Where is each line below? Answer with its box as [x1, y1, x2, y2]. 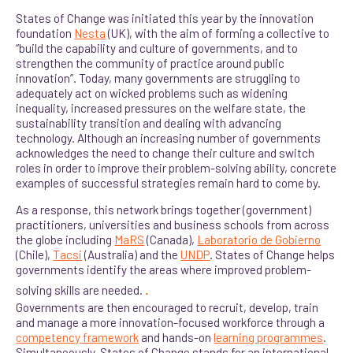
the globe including [16, 232, 115, 247]
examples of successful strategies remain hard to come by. [16, 175, 321, 190]
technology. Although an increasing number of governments [16, 130, 321, 145]
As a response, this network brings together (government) [16, 203, 312, 217]
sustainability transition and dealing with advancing [16, 115, 282, 130]
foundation [16, 25, 75, 40]
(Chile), [16, 247, 54, 262]
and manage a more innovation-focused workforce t [16, 315, 281, 330]
